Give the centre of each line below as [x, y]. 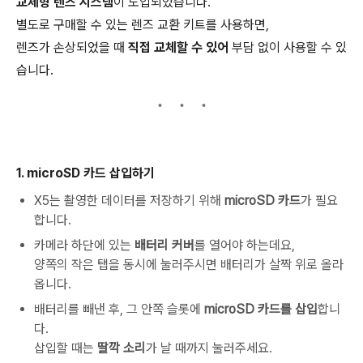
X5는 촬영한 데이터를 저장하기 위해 [129, 201]
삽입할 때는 [66, 348]
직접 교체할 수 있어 [178, 47]
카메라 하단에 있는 [84, 245]
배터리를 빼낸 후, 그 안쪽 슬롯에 [119, 309]
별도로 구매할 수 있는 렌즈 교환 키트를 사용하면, [143, 25]
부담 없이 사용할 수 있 [288, 47]
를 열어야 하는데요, [245, 245]
